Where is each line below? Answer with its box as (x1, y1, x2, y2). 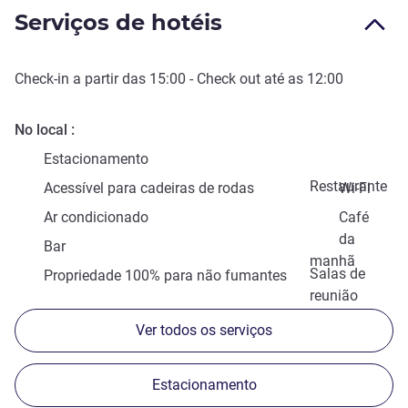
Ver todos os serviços (136, 321, 272, 340)
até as (260, 70, 307, 88)
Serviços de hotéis (15, 9, 222, 36)
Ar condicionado (44, 209, 148, 227)
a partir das (69, 70, 149, 88)
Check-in (15, 70, 69, 88)
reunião (310, 287, 358, 305)
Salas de (310, 265, 365, 283)
